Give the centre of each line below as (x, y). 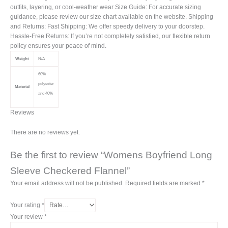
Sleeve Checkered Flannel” (70, 171)
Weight (22, 59)
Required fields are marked (164, 183)
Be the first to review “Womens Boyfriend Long (111, 155)
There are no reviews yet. (45, 133)
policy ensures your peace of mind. (58, 46)
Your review (27, 217)
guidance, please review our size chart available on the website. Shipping (112, 17)
